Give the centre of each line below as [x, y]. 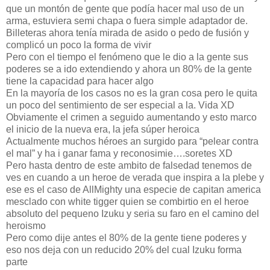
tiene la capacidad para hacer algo [80, 81]
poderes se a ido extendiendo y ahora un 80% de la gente [129, 69]
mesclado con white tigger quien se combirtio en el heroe [127, 201]
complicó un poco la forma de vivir [79, 45]
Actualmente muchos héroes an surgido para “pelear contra [132, 141]
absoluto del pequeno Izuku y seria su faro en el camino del [133, 213]
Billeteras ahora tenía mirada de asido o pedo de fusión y [127, 33]
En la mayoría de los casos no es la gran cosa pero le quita [132, 93]
